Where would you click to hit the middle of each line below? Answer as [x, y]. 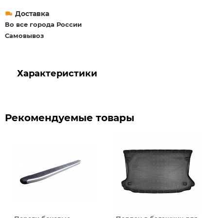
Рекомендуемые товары [70, 118]
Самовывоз [24, 36]
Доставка [32, 14]
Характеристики [57, 73]
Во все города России [43, 24]
